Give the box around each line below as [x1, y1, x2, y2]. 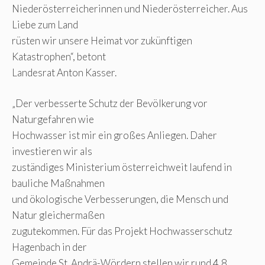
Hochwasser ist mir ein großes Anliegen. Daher [12, 129, 217, 142]
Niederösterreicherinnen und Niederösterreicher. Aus [12, 2, 248, 15]
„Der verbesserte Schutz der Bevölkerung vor [12, 97, 208, 110]
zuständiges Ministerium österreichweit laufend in [12, 161, 232, 174]
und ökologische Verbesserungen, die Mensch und [12, 193, 228, 206]
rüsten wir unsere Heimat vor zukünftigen [12, 34, 192, 47]
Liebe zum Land [12, 18, 78, 31]
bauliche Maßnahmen [12, 177, 105, 190]
